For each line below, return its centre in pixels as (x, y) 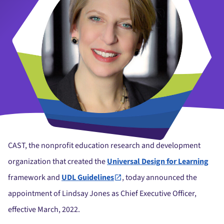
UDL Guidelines (88, 178)
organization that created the (57, 162)
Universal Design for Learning (158, 162)
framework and (35, 178)
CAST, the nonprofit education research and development (104, 146)
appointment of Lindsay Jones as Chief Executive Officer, (102, 194)
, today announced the (159, 178)
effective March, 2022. (44, 210)
